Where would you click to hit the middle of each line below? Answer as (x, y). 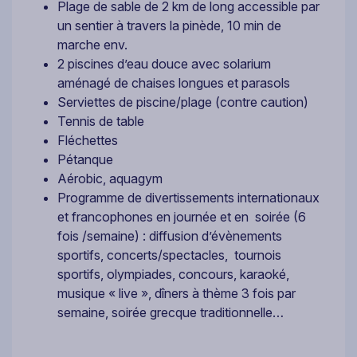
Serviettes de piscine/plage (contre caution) (183, 102)
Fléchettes (88, 141)
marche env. (92, 45)
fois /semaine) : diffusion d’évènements (170, 236)
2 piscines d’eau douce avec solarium (164, 64)
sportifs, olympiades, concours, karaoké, (173, 275)
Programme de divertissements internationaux (188, 198)
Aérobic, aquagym (110, 179)
